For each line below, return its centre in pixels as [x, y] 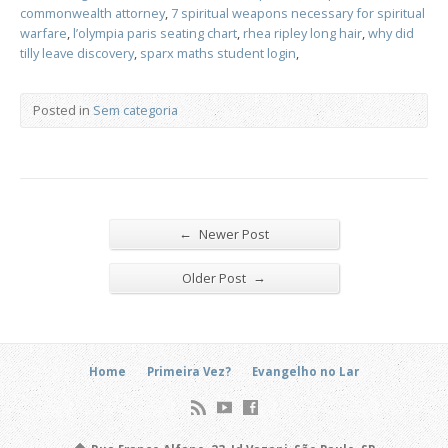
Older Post [215, 278]
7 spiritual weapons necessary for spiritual [298, 13]
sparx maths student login [218, 53]
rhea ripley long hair [302, 33]
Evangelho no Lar [305, 371]
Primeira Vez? [189, 371]
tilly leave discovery [77, 53]
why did [391, 33]
